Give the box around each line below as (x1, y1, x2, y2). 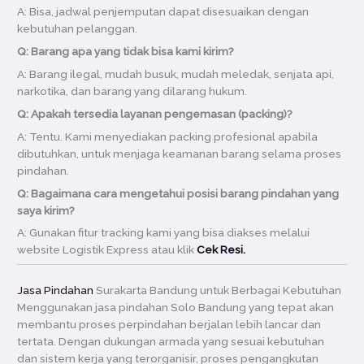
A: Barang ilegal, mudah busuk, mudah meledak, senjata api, (17, 67, 335, 81)
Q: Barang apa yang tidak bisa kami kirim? (17, 45, 235, 58)
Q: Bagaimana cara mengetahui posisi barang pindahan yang (17, 186, 340, 200)
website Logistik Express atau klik (17, 243, 197, 257)
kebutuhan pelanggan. (17, 22, 138, 36)
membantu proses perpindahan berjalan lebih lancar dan (17, 317, 322, 331)
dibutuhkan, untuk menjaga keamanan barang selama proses (17, 146, 342, 160)
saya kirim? (17, 203, 76, 217)
